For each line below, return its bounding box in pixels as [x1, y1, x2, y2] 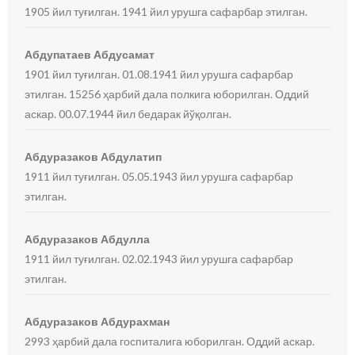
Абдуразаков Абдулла [25, 232, 151, 246]
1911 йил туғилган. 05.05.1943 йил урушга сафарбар [25, 170, 294, 183]
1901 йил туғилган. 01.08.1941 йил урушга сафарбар [25, 67, 294, 81]
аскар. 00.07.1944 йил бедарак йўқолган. [25, 107, 232, 120]
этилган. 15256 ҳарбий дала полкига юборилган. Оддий [25, 87, 310, 101]
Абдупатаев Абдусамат [25, 48, 155, 61]
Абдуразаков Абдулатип [25, 150, 162, 163]
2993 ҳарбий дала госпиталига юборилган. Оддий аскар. [25, 334, 315, 348]
